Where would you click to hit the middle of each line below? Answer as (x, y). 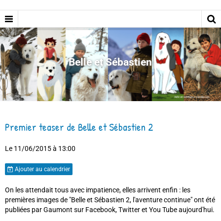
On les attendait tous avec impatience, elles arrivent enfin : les (98, 190)
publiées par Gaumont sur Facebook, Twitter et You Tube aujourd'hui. (110, 210)
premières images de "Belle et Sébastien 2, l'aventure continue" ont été (110, 200)
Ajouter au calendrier (42, 169)
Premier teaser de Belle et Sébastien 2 (79, 127)
